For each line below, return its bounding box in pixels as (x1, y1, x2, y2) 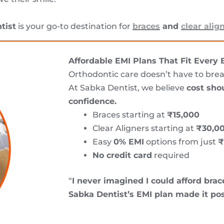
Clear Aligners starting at (92, 123, 196, 133)
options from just (144, 136, 218, 146)
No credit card (92, 150, 152, 160)
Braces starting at (92, 109, 167, 119)
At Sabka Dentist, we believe (68, 82, 186, 92)
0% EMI (113, 136, 144, 146)
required (152, 150, 189, 160)
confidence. (68, 96, 116, 106)
